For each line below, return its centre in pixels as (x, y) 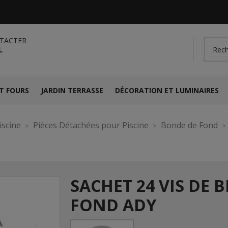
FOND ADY (113, 205)
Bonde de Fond (189, 125)
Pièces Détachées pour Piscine (91, 125)
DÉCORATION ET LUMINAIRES (167, 90)
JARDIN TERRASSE (72, 90)
